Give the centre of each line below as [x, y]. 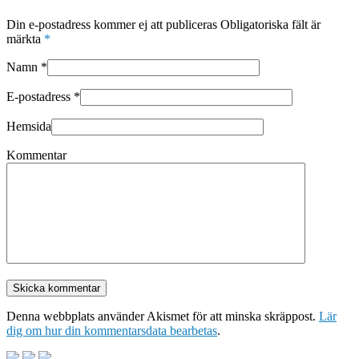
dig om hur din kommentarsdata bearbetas [112, 331]
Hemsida [29, 127]
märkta [25, 39]
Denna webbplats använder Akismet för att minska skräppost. [163, 317]
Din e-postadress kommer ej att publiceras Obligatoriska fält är [163, 25]
